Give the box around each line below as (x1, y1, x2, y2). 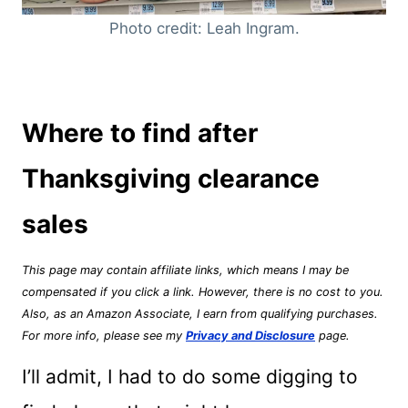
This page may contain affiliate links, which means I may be (22, 262, 349, 277)
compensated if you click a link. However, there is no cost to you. (22, 284, 383, 299)
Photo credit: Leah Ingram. (108, 18, 300, 37)
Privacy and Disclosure (186, 328, 315, 342)
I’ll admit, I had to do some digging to (22, 364, 358, 388)
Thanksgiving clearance (22, 162, 320, 194)
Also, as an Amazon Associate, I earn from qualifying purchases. (22, 306, 378, 321)
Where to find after (22, 117, 258, 148)
